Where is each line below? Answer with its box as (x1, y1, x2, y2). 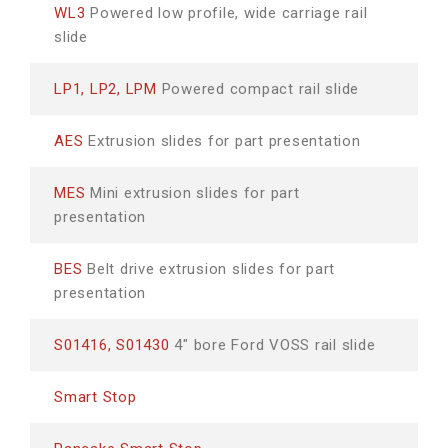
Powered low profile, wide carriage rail (85, 4, 368, 22)
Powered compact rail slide (156, 80, 359, 98)
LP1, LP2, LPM (54, 80, 157, 98)
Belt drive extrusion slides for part (82, 260, 335, 278)
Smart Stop (54, 388, 137, 406)
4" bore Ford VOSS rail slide (169, 336, 376, 354)
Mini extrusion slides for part (85, 184, 300, 202)
